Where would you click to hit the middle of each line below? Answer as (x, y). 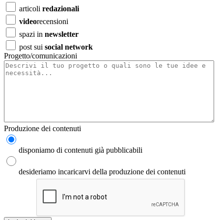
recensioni (53, 21)
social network (69, 47)
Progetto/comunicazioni (41, 55)
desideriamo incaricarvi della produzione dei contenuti (102, 171)
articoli (30, 8)
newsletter (62, 34)
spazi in (31, 34)
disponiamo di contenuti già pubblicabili (81, 150)
